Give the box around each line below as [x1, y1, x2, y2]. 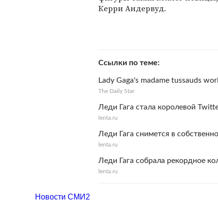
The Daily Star [98, 88, 134, 94]
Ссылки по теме [98, 59, 158, 67]
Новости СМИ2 [35, 193, 90, 201]
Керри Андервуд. [98, 2, 166, 14]
